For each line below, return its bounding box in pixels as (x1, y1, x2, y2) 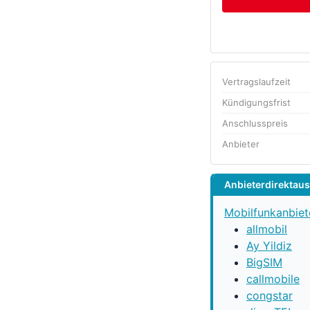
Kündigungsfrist (222, 97, 291, 108)
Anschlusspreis (222, 118, 288, 129)
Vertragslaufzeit (222, 76, 291, 87)
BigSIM (246, 255, 282, 269)
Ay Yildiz (246, 239, 292, 253)
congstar (246, 289, 293, 302)
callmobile (246, 272, 300, 286)
